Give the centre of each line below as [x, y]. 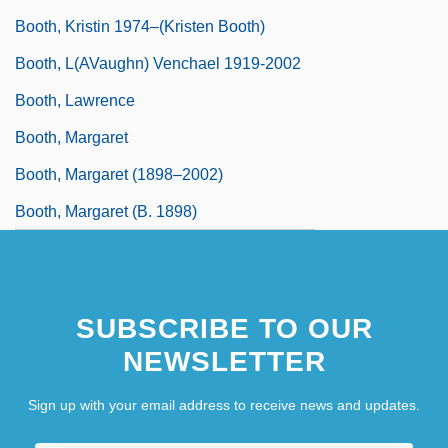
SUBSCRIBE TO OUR [224, 328]
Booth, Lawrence [75, 100]
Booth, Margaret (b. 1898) [106, 211]
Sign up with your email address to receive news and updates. [224, 404]
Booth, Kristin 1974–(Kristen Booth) [140, 26]
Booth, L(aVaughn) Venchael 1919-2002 [158, 63]
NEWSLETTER [224, 361]
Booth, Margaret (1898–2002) [119, 174]
